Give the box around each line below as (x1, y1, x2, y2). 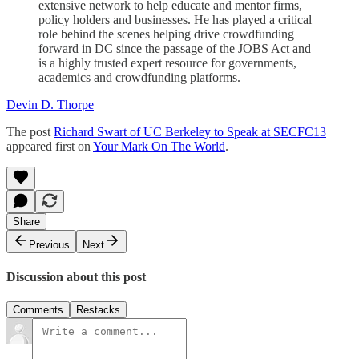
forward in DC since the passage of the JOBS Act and (38, 41, 311, 55)
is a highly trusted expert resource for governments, (38, 55, 296, 70)
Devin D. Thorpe (6, 97, 94, 111)
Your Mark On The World (93, 139, 225, 153)
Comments (13, 304, 63, 317)
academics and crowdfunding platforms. (38, 70, 240, 84)
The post (6, 124, 54, 139)
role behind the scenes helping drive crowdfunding (38, 26, 294, 41)
